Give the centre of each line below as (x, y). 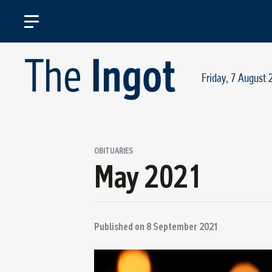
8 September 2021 (182, 227)
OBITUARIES (114, 151)
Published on (120, 227)
